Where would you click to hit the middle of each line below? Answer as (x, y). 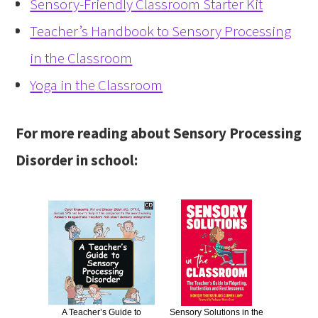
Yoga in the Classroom (97, 85)
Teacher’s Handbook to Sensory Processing (161, 31)
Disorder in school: (77, 160)
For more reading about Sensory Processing (159, 133)
